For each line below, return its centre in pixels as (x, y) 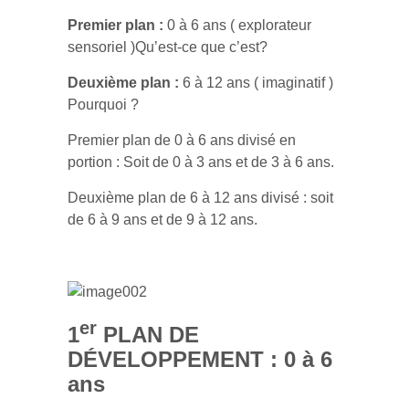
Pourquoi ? (103, 105)
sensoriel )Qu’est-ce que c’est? (168, 47)
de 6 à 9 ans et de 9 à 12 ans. (163, 220)
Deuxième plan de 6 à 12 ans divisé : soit (200, 198)
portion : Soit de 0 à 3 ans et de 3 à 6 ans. (201, 162)
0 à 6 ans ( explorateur (237, 25)
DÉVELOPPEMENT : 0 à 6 (200, 359)
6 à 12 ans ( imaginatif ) (256, 83)
